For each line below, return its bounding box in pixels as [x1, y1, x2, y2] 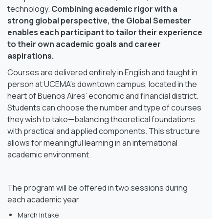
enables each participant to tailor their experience [7, 26, 202, 38]
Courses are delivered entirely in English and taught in [7, 66, 197, 78]
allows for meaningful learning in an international [7, 137, 177, 148]
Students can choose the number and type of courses [7, 102, 201, 113]
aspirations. [7, 50, 54, 61]
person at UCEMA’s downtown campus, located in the [7, 78, 197, 89]
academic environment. [7, 149, 91, 160]
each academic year [7, 194, 79, 205]
